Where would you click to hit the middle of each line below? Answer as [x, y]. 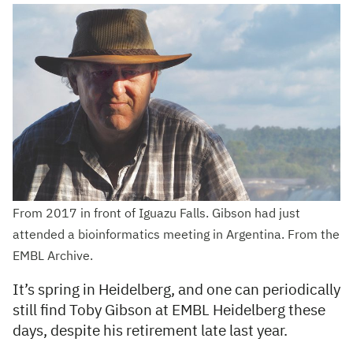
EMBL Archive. [53, 256]
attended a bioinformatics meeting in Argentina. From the [176, 235]
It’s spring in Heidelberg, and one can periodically [176, 290]
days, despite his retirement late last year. [150, 331]
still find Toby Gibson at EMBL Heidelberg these [169, 310]
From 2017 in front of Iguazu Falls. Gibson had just [156, 214]
